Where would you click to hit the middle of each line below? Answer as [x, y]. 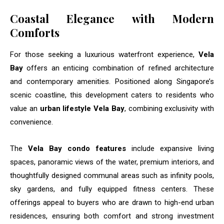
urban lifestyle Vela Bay [82, 109]
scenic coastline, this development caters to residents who [112, 95]
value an [25, 109]
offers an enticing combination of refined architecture [118, 68]
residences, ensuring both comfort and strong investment [112, 216]
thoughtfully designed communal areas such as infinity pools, [112, 176]
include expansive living [170, 149]
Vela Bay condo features [77, 149]
